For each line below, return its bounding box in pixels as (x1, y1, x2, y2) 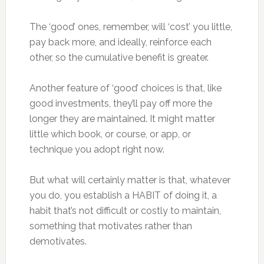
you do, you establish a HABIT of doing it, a (29, 190, 217, 201)
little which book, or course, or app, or (29, 128, 191, 140)
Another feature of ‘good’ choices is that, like (29, 82, 222, 94)
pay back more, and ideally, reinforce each (29, 37, 212, 48)
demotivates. (29, 236, 87, 247)
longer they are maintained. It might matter (29, 113, 215, 124)
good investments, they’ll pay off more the (29, 98, 212, 109)
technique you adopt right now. (29, 144, 164, 155)
